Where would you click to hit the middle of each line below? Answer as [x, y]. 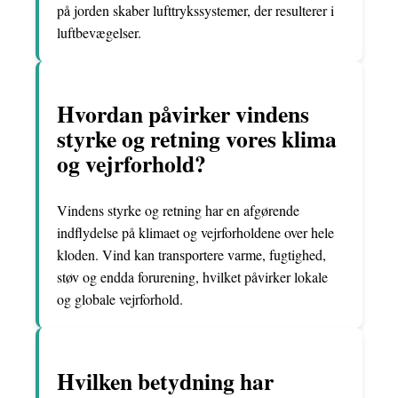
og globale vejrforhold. [120, 298]
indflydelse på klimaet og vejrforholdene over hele [195, 232]
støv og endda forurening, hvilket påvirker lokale [192, 276]
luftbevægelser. [99, 32]
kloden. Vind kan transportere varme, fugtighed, [191, 254]
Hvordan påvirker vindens [183, 114]
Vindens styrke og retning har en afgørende [178, 210]
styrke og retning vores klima [197, 139]
